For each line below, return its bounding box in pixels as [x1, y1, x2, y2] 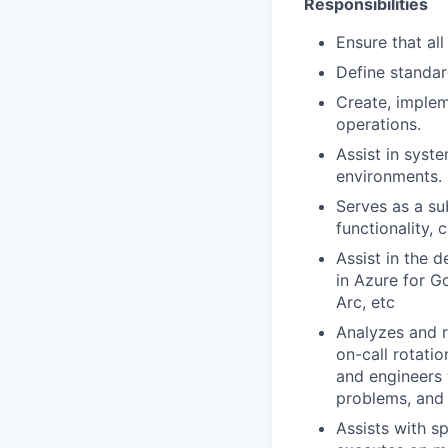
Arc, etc [336, 292, 395, 313]
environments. [336, 166, 442, 187]
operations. [336, 114, 421, 135]
